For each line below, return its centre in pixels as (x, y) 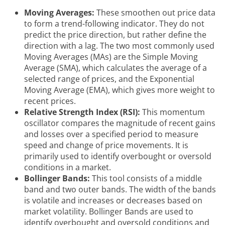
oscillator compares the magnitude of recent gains (120, 123)
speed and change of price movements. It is (106, 145)
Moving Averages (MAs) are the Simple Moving (111, 57)
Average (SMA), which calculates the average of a (116, 68)
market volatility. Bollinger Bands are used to (109, 212)
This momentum (173, 112)
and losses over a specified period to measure (111, 134)
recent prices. (50, 101)
